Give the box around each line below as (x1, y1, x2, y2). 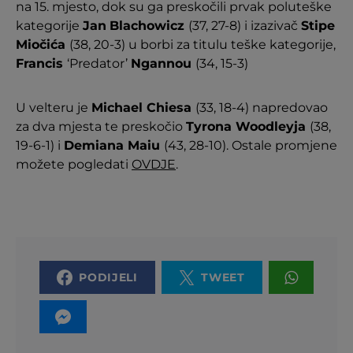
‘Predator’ (67, 56, 131, 71)
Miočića (16, 37, 69, 52)
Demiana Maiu (64, 138, 164, 153)
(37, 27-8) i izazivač (188, 18, 301, 33)
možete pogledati (16, 157, 132, 172)
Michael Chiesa (91, 100, 195, 115)
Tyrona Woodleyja (186, 119, 310, 134)
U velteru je (16, 100, 91, 115)
